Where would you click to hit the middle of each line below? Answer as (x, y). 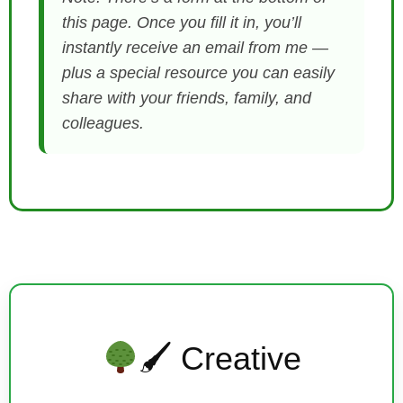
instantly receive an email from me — (195, 47)
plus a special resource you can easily (198, 72)
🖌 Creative (220, 359)
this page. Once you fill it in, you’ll (182, 22)
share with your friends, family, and (187, 98)
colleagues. (103, 123)
